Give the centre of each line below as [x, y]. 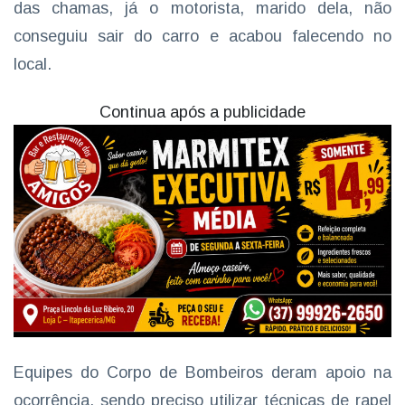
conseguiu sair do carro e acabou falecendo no [202, 36]
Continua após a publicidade [202, 112]
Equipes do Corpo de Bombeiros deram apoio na [202, 373]
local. [33, 64]
